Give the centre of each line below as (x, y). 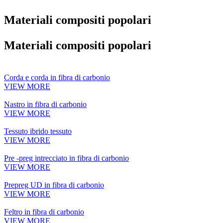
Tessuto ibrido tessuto (38, 131)
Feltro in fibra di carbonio (44, 212)
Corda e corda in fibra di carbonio (57, 78)
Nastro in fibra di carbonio (45, 105)
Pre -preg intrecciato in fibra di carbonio (66, 158)
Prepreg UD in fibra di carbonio (54, 185)
